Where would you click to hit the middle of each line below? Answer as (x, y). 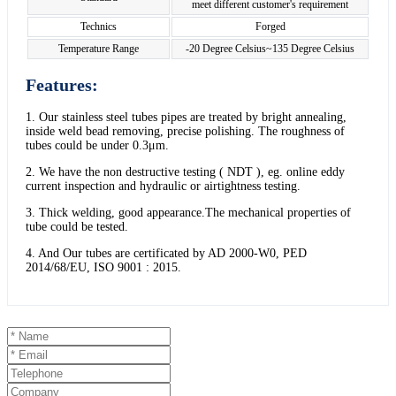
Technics (99, 26)
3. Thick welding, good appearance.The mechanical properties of (188, 212)
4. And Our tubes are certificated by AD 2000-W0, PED (166, 253)
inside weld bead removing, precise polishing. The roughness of (185, 131)
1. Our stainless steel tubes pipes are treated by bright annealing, (186, 117)
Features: (62, 85)
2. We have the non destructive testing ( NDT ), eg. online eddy (185, 171)
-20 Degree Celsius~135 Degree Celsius (270, 48)
